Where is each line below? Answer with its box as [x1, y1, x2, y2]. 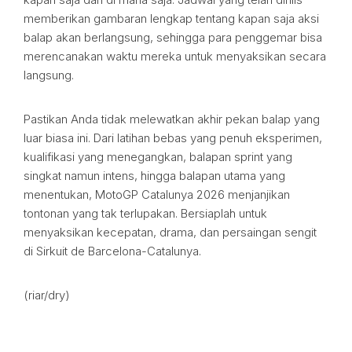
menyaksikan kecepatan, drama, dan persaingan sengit [24, 225, 317, 240]
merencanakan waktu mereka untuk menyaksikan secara [24, 49, 326, 64]
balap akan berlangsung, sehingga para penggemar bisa [24, 30, 322, 45]
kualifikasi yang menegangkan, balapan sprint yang [24, 149, 292, 164]
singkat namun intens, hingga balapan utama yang [24, 168, 285, 183]
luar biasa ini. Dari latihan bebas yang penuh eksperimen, [24, 130, 322, 145]
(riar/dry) [24, 288, 70, 302]
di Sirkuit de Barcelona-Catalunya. [24, 244, 201, 258]
